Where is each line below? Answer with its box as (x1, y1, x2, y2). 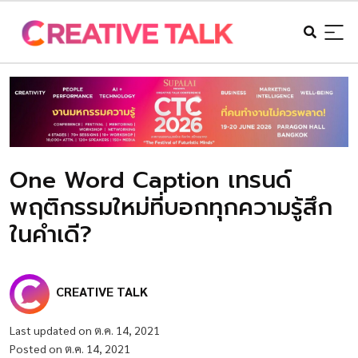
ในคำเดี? (10, 217, 92, 253)
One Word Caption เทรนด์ (10, 163, 292, 198)
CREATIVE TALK (56, 283, 148, 300)
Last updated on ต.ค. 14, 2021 (10, 323, 160, 338)
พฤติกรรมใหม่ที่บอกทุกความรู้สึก (10, 190, 332, 225)
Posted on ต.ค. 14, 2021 (10, 341, 130, 356)
